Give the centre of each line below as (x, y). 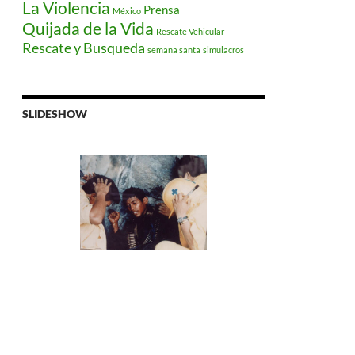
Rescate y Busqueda (84, 48)
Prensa (162, 10)
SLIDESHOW (55, 114)
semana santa (174, 50)
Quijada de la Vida (88, 29)
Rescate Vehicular (190, 32)
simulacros (223, 50)
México (127, 11)
